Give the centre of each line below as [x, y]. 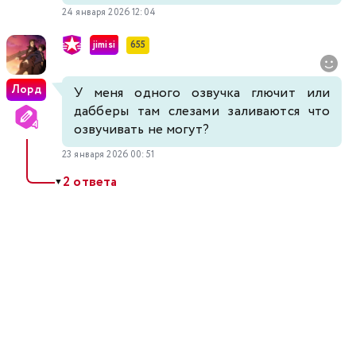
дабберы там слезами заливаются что [202, 112]
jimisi [104, 44]
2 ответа [90, 183]
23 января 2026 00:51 [108, 155]
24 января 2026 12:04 [109, 13]
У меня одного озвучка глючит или [202, 94]
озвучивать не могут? [141, 130]
